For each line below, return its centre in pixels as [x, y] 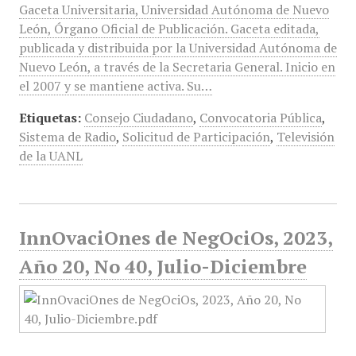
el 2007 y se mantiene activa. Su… [115, 86]
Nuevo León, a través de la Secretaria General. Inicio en [177, 67]
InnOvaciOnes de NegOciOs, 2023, [176, 238]
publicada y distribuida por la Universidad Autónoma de [178, 48]
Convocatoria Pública [260, 118]
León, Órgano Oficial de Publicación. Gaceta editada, [169, 29]
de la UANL [50, 156]
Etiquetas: [50, 118]
